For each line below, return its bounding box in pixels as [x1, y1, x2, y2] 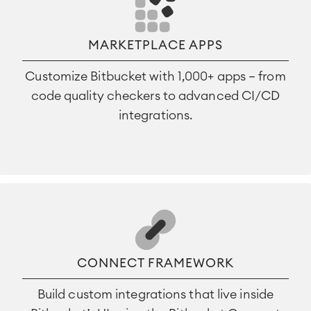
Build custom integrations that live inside [37, 287, 274, 301]
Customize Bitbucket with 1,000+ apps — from [25, 69, 286, 83]
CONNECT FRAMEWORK [77, 256, 234, 269]
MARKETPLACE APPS [88, 38, 223, 51]
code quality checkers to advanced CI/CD [31, 89, 280, 102]
